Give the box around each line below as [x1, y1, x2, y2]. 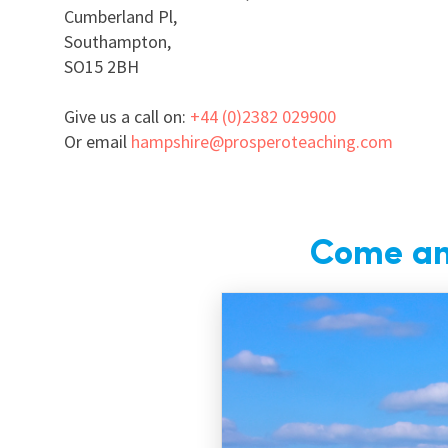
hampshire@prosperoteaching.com [131, 130, 393, 153]
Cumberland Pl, [64, 5, 177, 28]
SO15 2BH [64, 55, 139, 78]
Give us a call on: [64, 105, 190, 128]
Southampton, [64, 30, 171, 53]
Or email [64, 130, 131, 153]
